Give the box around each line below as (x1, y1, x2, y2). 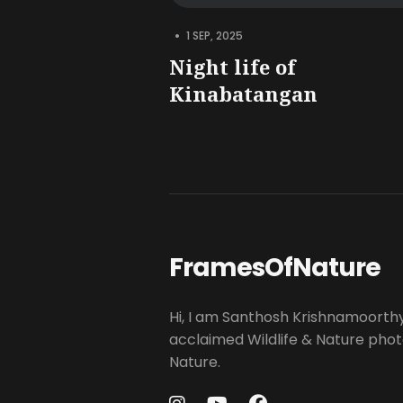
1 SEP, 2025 (186, 27, 243, 43)
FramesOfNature (169, 249, 381, 285)
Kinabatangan (169, 79, 318, 107)
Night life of (169, 52, 296, 80)
